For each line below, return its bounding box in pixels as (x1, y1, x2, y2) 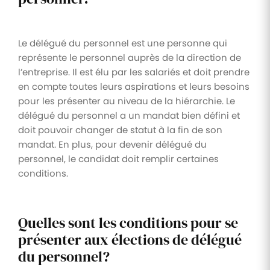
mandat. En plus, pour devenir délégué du (18, 137, 207, 151)
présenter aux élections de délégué (18, 229, 242, 250)
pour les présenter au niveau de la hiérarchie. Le (18, 94, 235, 107)
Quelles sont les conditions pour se (18, 212, 238, 233)
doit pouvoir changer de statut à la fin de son (18, 123, 222, 136)
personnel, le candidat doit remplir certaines (18, 152, 219, 165)
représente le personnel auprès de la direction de (18, 51, 241, 64)
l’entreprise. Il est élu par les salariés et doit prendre (18, 65, 250, 78)
